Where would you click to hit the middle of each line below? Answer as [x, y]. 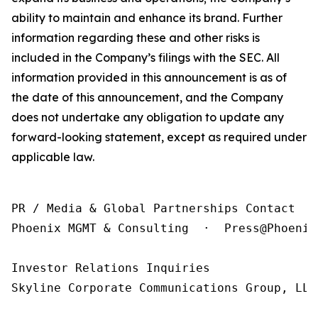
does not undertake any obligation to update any [148, 117]
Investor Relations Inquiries [111, 268]
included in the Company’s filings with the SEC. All [146, 57]
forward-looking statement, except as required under [159, 137]
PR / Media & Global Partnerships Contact [153, 208]
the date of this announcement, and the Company [147, 97]
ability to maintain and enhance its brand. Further [147, 18]
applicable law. [53, 157]
